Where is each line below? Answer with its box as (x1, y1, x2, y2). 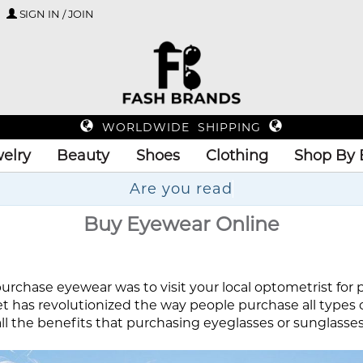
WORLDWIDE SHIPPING (102, 120, 261, 135)
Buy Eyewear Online (83, 212, 280, 236)
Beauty (57, 147, 110, 164)
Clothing (205, 147, 268, 164)
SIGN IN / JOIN (19, 7, 95, 20)
